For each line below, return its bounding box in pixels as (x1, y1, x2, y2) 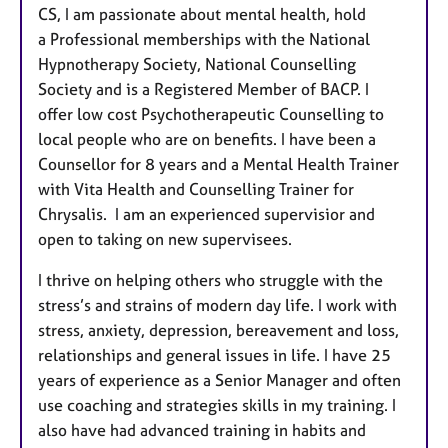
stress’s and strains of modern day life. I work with (38, 294, 397, 315)
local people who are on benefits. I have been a (38, 128, 376, 149)
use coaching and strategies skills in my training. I (38, 394, 396, 415)
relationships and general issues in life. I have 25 (38, 344, 391, 365)
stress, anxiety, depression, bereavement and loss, (38, 319, 399, 340)
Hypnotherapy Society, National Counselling (38, 53, 356, 74)
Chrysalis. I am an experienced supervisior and (38, 203, 375, 224)
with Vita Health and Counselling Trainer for (38, 178, 354, 199)
